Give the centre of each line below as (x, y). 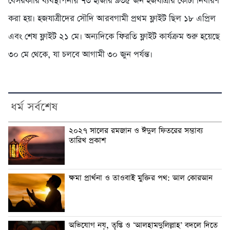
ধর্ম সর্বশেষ (34, 108)
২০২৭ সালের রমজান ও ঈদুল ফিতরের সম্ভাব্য (136, 131)
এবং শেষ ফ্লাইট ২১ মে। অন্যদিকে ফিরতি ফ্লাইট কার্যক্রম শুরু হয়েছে (114, 37)
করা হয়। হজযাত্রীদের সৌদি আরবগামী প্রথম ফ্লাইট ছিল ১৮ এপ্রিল (112, 19)
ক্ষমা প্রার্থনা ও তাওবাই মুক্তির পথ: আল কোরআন (141, 178)
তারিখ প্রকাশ (87, 141)
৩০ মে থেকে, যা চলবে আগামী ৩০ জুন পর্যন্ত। (80, 55)
